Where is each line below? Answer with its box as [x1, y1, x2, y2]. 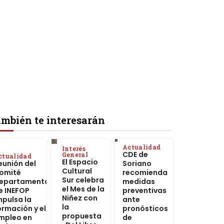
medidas [122, 176, 155, 186]
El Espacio [61, 156, 98, 167]
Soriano [122, 158, 151, 168]
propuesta [61, 210, 101, 221]
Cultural [61, 165, 92, 176]
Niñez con [61, 192, 97, 203]
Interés [61, 144, 85, 152]
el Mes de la [61, 183, 104, 194]
